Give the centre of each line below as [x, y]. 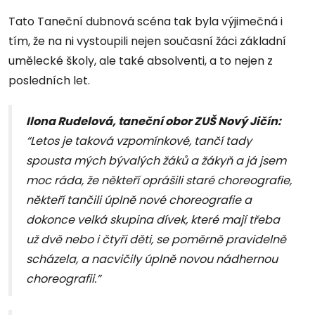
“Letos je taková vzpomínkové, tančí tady [139, 141]
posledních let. [49, 81]
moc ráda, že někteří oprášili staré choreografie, [159, 181]
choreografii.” [63, 279]
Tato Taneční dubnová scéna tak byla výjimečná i [146, 22]
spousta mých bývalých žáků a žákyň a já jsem [156, 161]
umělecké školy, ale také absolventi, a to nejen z [141, 61]
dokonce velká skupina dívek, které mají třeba [153, 220]
